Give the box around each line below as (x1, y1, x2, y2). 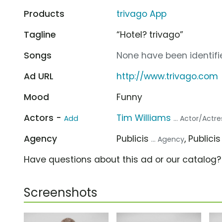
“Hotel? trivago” (116, 28, 184, 41)
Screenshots (24, 184, 97, 201)
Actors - (24, 111, 64, 124)
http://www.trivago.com (116, 70, 219, 82)
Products (24, 7, 64, 20)
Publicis (116, 132, 152, 145)
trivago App (116, 7, 167, 20)
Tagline (24, 28, 56, 41)
